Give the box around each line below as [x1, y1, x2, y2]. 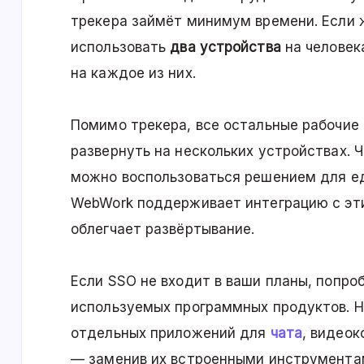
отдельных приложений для [71, 325, 271, 342]
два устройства [170, 39, 281, 56]
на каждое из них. [71, 65, 196, 82]
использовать [71, 39, 171, 56]
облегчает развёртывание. [71, 221, 255, 238]
